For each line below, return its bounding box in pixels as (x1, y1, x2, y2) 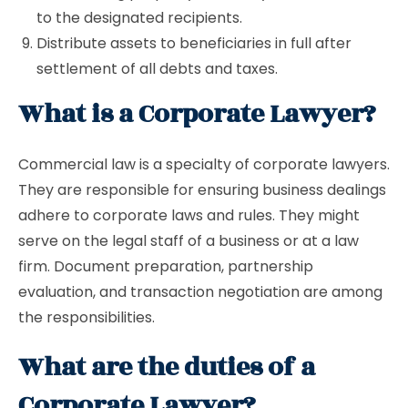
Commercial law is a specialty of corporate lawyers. (18, 154, 390, 175)
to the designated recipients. (36, 7, 242, 28)
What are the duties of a (18, 348, 315, 387)
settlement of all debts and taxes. (36, 58, 281, 79)
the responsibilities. (18, 307, 158, 328)
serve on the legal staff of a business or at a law (18, 230, 359, 251)
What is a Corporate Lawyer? (18, 95, 376, 134)
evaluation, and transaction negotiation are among (18, 281, 382, 302)
